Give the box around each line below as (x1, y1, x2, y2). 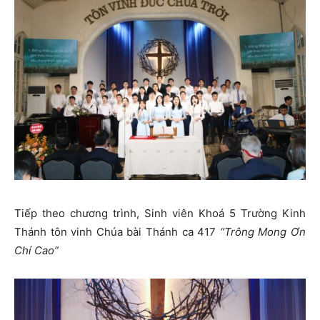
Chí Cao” (14, 244, 59, 258)
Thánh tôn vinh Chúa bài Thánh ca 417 (14, 225, 220, 239)
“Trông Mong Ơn (219, 225, 306, 239)
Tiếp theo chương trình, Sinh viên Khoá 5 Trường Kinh (14, 206, 306, 221)
